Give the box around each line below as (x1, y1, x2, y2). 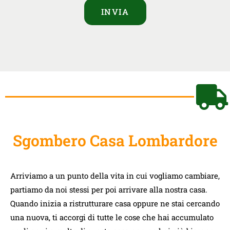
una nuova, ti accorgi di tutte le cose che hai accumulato (10, 212, 214, 222)
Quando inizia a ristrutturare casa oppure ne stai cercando (10, 198, 220, 208)
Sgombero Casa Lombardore (12, 130, 218, 150)
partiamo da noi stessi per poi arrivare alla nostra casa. (10, 184, 207, 195)
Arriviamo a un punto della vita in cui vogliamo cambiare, (10, 170, 220, 181)
